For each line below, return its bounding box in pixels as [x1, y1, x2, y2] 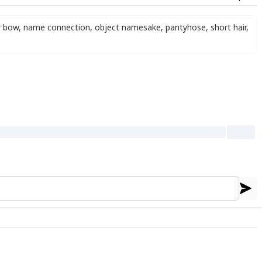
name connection [23, 22, 90, 33]
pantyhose [166, 22, 206, 33]
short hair [211, 22, 246, 33]
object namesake [95, 22, 161, 33]
